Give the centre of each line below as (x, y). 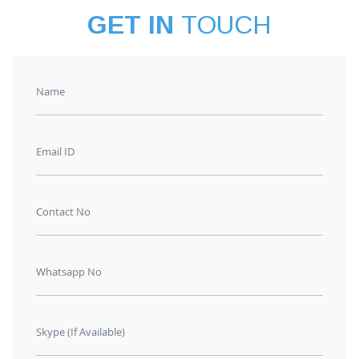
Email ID (55, 151)
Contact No (63, 212)
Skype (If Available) (81, 332)
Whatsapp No (69, 272)
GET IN (134, 25)
